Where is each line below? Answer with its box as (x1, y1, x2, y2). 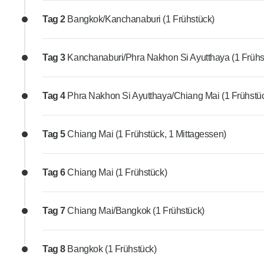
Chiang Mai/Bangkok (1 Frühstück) (67, 206, 204, 216)
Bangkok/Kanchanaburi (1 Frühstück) (67, 14, 214, 25)
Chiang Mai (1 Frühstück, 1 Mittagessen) (67, 129, 226, 140)
